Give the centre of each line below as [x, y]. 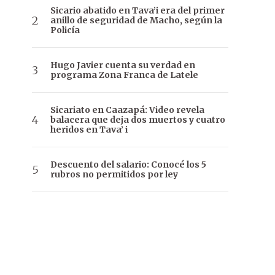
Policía [65, 30]
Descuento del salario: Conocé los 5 [128, 165]
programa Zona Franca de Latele [124, 75]
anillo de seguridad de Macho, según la [136, 21]
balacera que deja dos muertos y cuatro [138, 120]
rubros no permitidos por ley [114, 175]
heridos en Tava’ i [89, 130]
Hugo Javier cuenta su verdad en [123, 65]
